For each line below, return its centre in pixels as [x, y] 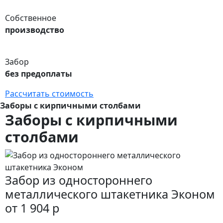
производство [35, 30]
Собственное [31, 18]
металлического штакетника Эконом [110, 194]
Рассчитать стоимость [49, 93]
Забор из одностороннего [79, 180]
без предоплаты [39, 73]
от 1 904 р [32, 208]
